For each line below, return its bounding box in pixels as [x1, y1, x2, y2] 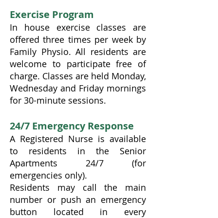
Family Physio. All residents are [10, 45, 146, 57]
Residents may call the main [10, 181, 146, 193]
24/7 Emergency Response [10, 119, 134, 132]
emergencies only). [10, 169, 87, 181]
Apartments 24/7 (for [10, 157, 146, 169]
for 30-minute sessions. [10, 94, 106, 106]
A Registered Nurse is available [10, 132, 146, 145]
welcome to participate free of [10, 57, 146, 70]
